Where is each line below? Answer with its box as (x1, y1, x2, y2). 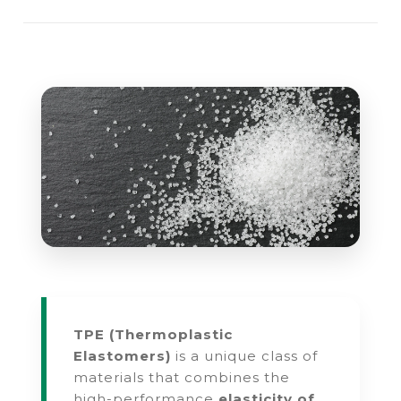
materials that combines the (73, 369, 291, 387)
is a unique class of (171, 347, 319, 365)
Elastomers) (73, 347, 172, 365)
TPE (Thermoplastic (73, 326, 234, 344)
